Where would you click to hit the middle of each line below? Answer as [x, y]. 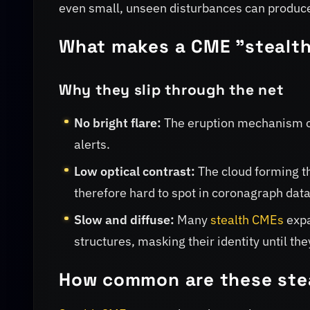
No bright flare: [118, 122]
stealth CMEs [247, 219]
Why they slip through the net [172, 89]
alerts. [92, 144]
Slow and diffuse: [125, 219]
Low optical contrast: [135, 171]
